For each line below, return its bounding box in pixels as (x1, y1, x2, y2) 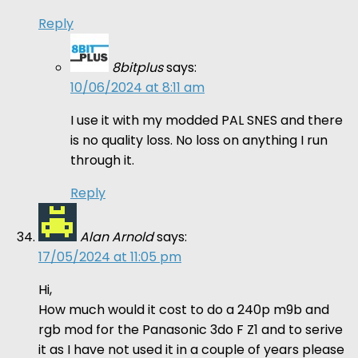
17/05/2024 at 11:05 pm (38, 247, 181, 266)
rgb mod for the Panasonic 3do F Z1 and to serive (38, 320, 343, 339)
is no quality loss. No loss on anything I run (70, 130, 328, 149)
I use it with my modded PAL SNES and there (70, 110, 343, 129)
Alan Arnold (80, 227, 153, 246)
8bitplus (112, 58, 163, 77)
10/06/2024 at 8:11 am (70, 78, 205, 97)
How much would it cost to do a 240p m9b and (38, 300, 329, 319)
